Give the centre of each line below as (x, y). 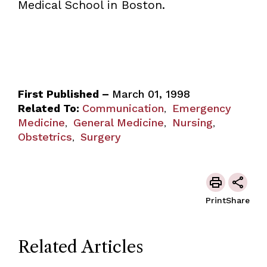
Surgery (100, 136)
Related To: (48, 108)
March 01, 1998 (151, 94)
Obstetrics (45, 136)
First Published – (65, 94)
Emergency (201, 108)
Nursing (192, 122)
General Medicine (118, 122)
